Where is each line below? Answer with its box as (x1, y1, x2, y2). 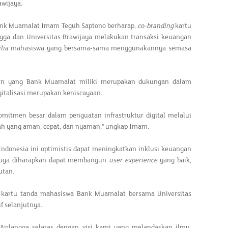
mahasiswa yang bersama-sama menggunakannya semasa (8, 44, 192, 52)
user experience (109, 156, 158, 164)
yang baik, (157, 156, 192, 164)
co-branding (137, 22, 174, 30)
